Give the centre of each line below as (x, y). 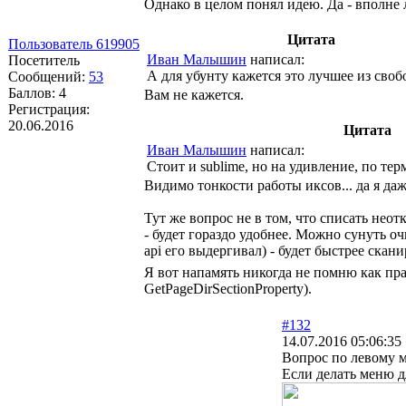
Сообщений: (48, 76)
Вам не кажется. (194, 94)
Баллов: (34, 92)
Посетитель (44, 60)
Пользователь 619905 (74, 43)
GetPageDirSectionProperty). (228, 288)
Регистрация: (49, 109)
